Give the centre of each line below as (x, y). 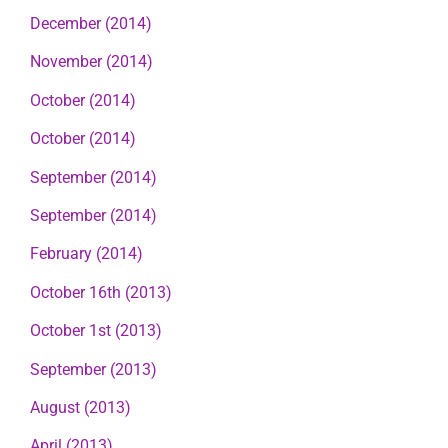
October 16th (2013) (101, 292)
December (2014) (91, 24)
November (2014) (91, 62)
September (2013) (93, 369)
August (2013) (80, 407)
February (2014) (86, 254)
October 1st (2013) (96, 331)
